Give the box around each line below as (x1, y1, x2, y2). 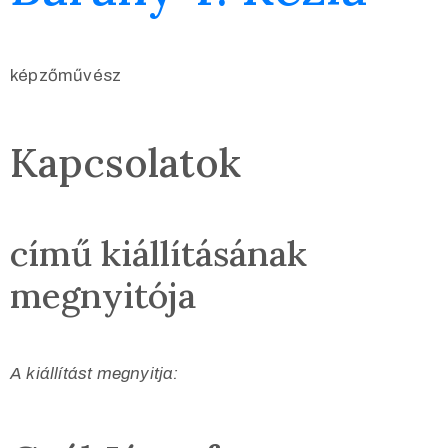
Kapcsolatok (10, 136, 241, 188)
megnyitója (10, 273, 196, 319)
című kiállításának (10, 231, 307, 277)
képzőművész (10, 65, 122, 85)
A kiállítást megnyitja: (10, 364, 179, 384)
